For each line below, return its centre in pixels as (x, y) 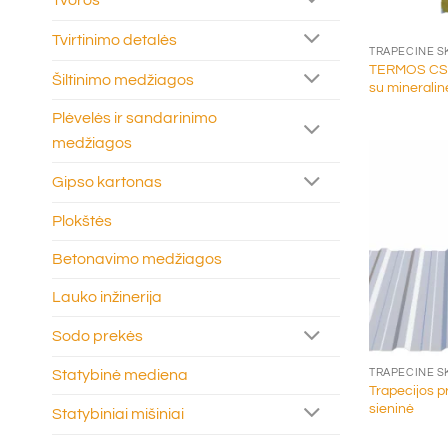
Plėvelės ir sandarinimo (134, 118)
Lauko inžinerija (107, 297)
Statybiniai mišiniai (118, 413)
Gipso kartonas (107, 182)
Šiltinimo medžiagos (123, 79)
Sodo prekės (97, 336)
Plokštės (82, 221)
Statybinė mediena (120, 375)
